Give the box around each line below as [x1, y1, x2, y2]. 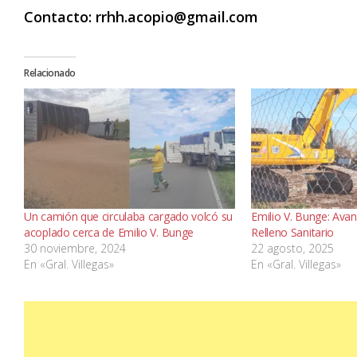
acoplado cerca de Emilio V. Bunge [24, 225, 194, 241]
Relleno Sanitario [251, 225, 335, 241]
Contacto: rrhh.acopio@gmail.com [24, 7, 266, 26]
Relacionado [24, 66, 76, 80]
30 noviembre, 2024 [24, 241, 126, 257]
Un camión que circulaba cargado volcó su [24, 209, 233, 225]
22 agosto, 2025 [251, 241, 335, 257]
